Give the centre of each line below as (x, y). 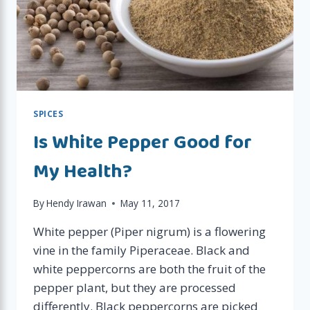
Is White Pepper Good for (143, 143)
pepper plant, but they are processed (135, 288)
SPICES (48, 113)
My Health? (83, 172)
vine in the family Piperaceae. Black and (142, 250)
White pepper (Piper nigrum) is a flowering (149, 232)
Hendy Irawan (77, 203)
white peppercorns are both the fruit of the (149, 269)
